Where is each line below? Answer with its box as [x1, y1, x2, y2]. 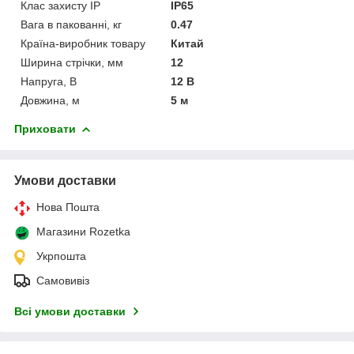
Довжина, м [21, 93, 80, 107]
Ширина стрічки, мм [21, 55, 123, 69]
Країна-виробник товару [21, 36, 145, 50]
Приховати [14, 122, 76, 135]
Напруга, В [21, 74, 77, 88]
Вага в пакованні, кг [21, 17, 122, 31]
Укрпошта [36, 249, 86, 262]
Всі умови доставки [14, 304, 126, 318]
